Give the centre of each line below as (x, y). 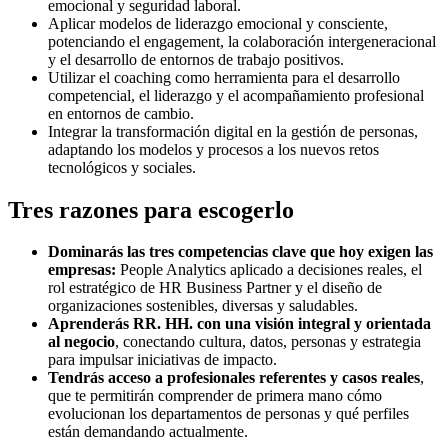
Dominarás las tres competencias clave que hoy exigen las (240, 252)
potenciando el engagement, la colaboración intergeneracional (242, 41)
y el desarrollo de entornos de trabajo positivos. (196, 59)
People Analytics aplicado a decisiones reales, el (269, 270)
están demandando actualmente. (148, 432)
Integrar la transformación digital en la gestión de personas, (233, 131)
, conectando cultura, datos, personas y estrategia (268, 342)
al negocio (81, 342)
